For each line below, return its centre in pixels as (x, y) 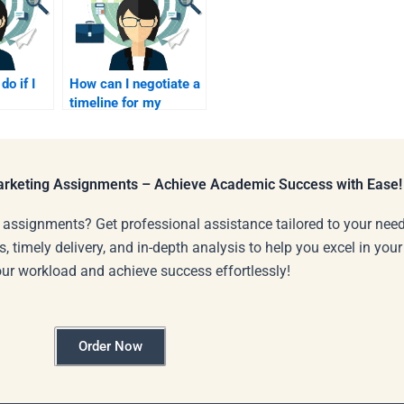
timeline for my (115, 103)
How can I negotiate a (135, 84)
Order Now (110, 347)
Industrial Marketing (131, 122)
